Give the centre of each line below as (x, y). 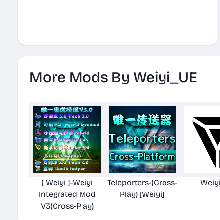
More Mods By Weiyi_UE (113, 77)
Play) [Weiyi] (142, 194)
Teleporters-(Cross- (142, 182)
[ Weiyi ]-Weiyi (67, 182)
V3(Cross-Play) (67, 206)
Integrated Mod (67, 194)
